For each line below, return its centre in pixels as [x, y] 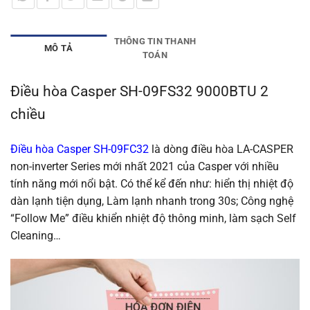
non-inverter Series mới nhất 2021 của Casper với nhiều [145, 166]
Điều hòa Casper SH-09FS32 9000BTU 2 [139, 91]
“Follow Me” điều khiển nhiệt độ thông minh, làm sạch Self [153, 218]
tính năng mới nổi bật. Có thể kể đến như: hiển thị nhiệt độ [152, 183]
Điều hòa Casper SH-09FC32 [80, 149]
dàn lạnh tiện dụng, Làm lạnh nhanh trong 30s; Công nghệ [152, 201]
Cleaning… [36, 235]
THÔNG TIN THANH [155, 41]
